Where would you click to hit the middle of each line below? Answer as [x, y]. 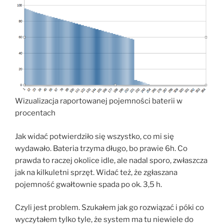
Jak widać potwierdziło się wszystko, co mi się [94, 136]
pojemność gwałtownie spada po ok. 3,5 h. [88, 184]
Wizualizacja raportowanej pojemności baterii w [99, 101]
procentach [35, 113]
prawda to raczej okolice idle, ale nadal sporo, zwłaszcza [111, 160]
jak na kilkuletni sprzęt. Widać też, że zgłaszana [96, 172]
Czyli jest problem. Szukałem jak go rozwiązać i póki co [109, 208]
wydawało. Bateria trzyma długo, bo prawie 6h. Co [101, 148]
